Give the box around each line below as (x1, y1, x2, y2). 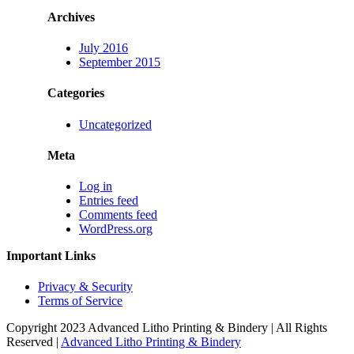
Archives (47, 9, 95, 24)
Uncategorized (79, 117, 152, 131)
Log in (79, 179, 112, 194)
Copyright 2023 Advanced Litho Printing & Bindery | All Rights (6, 321, 327, 335)
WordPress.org (79, 222, 153, 236)
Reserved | (6, 335, 61, 349)
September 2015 (79, 55, 160, 70)
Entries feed (79, 194, 138, 208)
